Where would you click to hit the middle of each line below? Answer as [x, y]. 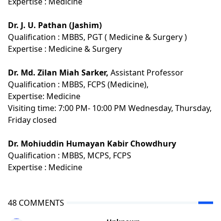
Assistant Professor [147, 72]
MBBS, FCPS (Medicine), [105, 84]
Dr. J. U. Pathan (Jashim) [55, 25]
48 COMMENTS [36, 203]
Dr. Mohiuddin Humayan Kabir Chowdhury [92, 143]
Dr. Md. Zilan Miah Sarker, [59, 72]
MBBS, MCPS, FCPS [96, 155]
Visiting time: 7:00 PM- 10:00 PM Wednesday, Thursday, [110, 108]
